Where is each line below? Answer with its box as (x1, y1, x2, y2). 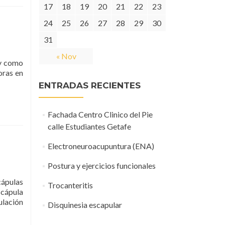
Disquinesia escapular (47, 200, 122, 209)
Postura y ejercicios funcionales (47, 161, 156, 170)
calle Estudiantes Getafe (47, 122, 131, 131)
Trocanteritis (47, 180, 93, 190)
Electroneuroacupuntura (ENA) (47, 141, 154, 151)
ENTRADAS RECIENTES (39, 80, 141, 90)
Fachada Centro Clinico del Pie (47, 109, 153, 119)
